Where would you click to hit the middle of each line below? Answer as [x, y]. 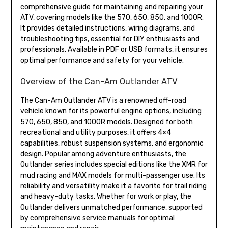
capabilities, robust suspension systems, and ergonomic [112, 144]
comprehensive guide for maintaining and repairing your [111, 7]
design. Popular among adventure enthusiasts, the [103, 154]
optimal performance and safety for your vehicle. [102, 61]
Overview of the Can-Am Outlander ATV [99, 82]
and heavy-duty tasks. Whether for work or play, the [106, 197]
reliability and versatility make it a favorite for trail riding [113, 186]
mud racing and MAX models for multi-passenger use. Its [112, 176]
